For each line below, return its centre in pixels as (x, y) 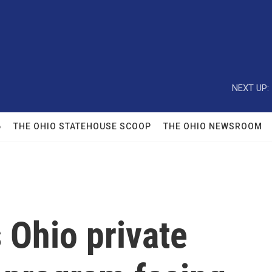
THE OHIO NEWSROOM (213, 126)
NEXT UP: (250, 88)
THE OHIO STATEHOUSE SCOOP (82, 126)
